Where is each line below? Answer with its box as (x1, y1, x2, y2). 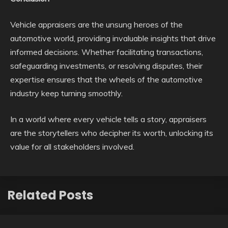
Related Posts (8, 186, 93, 204)
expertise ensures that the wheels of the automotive (10, 74, 203, 84)
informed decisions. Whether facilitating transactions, (10, 47, 203, 57)
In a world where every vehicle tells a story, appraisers (10, 114, 207, 124)
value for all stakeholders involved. (10, 141, 134, 152)
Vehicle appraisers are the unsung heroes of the (10, 19, 183, 30)
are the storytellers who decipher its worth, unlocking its (10, 128, 213, 138)
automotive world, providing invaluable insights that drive (10, 33, 216, 43)
